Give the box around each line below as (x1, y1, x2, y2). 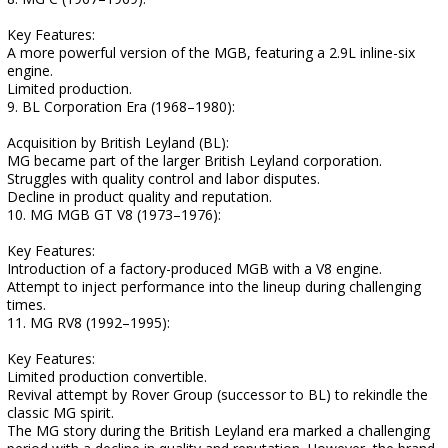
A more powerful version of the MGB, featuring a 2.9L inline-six (7, 43, 415, 62)
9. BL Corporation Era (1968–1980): (7, 97, 235, 116)
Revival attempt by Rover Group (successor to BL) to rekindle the (7, 385, 428, 404)
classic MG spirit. (7, 403, 114, 422)
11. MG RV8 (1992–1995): (7, 313, 170, 332)
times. (7, 295, 46, 314)
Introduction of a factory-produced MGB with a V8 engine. (7, 259, 382, 278)
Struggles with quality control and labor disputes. (7, 169, 320, 188)
